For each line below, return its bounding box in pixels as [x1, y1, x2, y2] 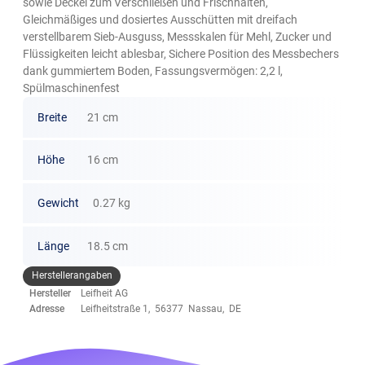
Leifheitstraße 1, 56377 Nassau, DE [81, 302, 242, 314]
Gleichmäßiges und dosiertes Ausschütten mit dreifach [23, 13, 298, 27]
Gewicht [37, 196, 79, 209]
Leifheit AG [81, 287, 129, 299]
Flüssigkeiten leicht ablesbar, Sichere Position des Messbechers [23, 47, 340, 61]
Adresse [29, 302, 65, 314]
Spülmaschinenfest [23, 81, 121, 95]
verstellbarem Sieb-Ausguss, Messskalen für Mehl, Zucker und [23, 30, 332, 44]
